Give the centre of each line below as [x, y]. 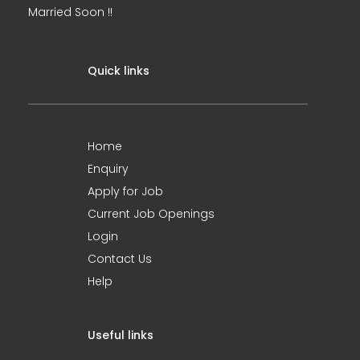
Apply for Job [125, 191]
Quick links [119, 71]
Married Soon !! [70, 12]
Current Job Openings [151, 214]
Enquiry [108, 169]
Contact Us [120, 259]
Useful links [121, 335]
